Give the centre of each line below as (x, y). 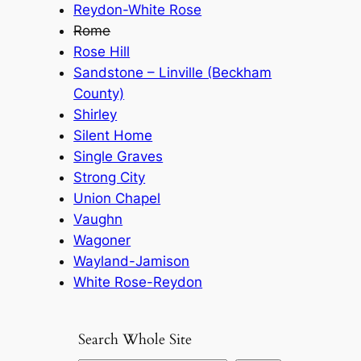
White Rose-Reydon (138, 282)
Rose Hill (102, 52)
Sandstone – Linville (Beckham (173, 73)
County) (99, 94)
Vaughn (98, 220)
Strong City (110, 178)
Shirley (95, 115)
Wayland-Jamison (132, 261)
